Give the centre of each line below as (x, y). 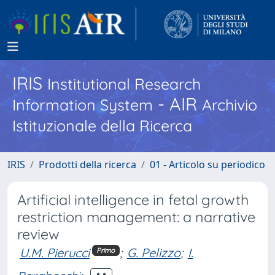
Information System (83, 105)
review (38, 234)
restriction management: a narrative (136, 217)
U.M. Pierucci (55, 253)
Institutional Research (124, 84)
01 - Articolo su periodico (207, 165)
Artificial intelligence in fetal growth (133, 200)
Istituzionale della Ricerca (102, 126)
